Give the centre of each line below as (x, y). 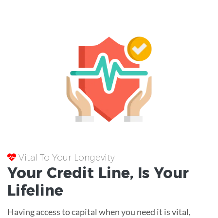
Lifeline (35, 190)
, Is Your (159, 173)
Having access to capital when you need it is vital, (99, 211)
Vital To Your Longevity (65, 157)
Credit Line (88, 173)
